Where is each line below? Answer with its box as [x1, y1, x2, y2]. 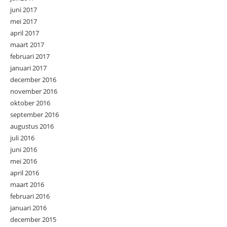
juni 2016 [10, 144, 37, 154]
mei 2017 [10, 16, 37, 26]
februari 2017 [10, 51, 50, 61]
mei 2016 [10, 156, 37, 166]
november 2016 [10, 86, 57, 96]
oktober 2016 [10, 98, 50, 107]
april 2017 [10, 28, 39, 37]
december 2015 [10, 214, 56, 224]
